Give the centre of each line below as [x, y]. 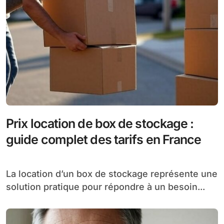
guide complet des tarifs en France [104, 139]
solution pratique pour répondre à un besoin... [105, 186]
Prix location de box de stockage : [100, 123]
